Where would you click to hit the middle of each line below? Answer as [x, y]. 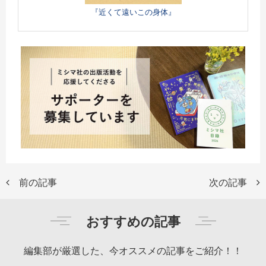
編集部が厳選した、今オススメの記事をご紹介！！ [133, 250]
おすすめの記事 [133, 221]
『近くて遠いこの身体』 [133, 12]
